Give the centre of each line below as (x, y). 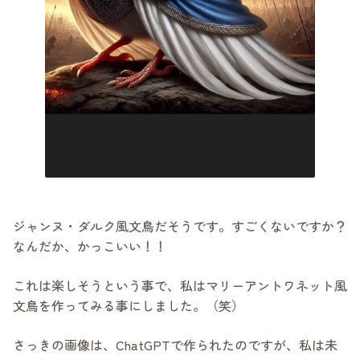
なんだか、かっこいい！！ (90, 245)
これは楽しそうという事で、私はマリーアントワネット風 (180, 285)
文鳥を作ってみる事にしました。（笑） (129, 305)
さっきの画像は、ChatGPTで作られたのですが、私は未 (175, 344)
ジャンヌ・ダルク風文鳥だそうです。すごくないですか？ (180, 225)
